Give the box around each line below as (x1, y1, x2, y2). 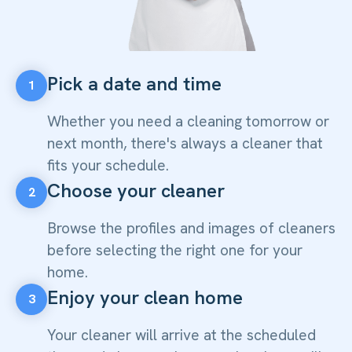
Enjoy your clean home (47, 284, 243, 310)
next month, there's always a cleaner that (47, 133, 323, 153)
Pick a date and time (47, 71, 222, 96)
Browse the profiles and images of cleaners (47, 218, 335, 238)
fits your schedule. (47, 155, 169, 175)
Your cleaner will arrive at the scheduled (47, 324, 316, 345)
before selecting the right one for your (47, 240, 302, 260)
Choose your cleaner (47, 178, 225, 203)
